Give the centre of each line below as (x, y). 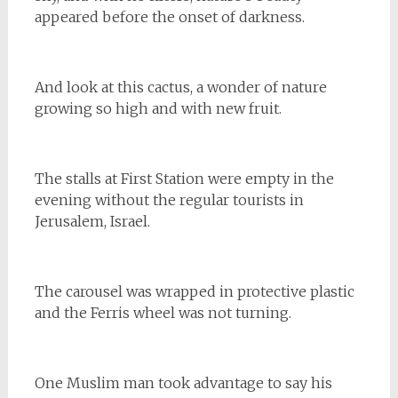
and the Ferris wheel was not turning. (163, 312)
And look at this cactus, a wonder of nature (180, 87)
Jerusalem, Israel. (92, 221)
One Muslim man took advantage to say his (183, 382)
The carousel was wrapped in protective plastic (194, 291)
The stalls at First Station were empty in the (184, 178)
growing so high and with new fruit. (158, 108)
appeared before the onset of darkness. (169, 16)
